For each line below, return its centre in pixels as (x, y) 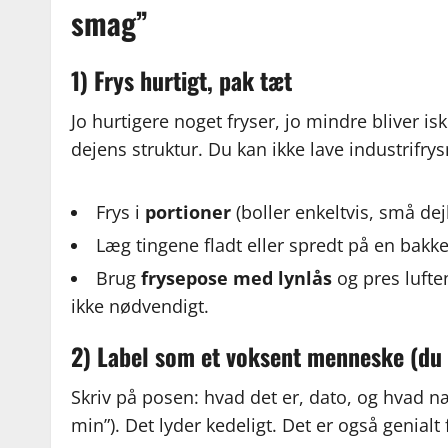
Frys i (121, 212)
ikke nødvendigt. (140, 306)
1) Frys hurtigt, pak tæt (182, 80)
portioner (188, 212)
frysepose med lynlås (237, 278)
